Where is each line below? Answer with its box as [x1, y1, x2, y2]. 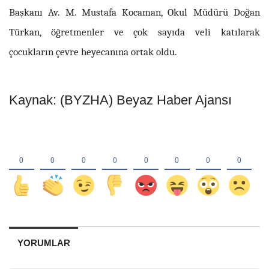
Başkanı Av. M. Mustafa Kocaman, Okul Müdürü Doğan [9, 5, 260, 18]
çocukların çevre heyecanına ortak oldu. [9, 45, 177, 58]
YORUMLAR [17, 238, 70, 249]
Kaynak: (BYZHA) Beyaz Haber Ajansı [9, 92, 232, 107]
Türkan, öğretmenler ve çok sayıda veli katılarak [9, 25, 260, 38]
